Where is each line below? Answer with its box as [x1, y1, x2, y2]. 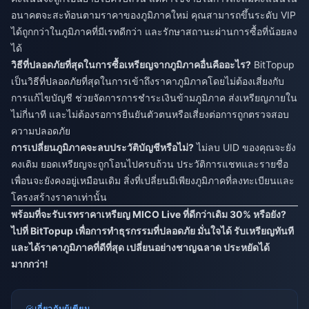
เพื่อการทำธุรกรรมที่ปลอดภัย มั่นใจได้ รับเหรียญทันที [73, 225, 294, 237]
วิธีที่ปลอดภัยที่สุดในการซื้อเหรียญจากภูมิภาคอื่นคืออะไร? [11, 59, 251, 71]
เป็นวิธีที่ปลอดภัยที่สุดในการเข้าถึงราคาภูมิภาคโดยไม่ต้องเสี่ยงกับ [11, 75, 284, 88]
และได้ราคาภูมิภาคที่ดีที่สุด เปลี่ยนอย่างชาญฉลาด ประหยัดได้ [11, 241, 270, 254]
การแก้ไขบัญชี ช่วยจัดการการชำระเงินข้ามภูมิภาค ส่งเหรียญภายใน [11, 92, 297, 104]
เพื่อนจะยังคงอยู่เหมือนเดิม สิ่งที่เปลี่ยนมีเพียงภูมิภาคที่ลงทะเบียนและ [11, 175, 295, 187]
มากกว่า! [11, 258, 48, 270]
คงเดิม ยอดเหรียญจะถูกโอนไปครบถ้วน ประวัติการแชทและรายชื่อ [11, 158, 288, 170]
